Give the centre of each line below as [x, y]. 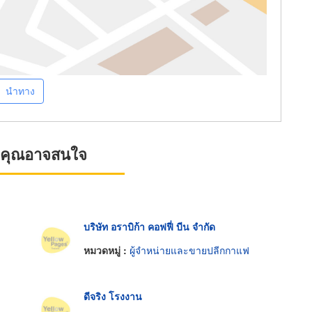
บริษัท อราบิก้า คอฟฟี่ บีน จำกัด [149, 227]
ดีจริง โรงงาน [112, 296]
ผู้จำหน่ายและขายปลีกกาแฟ [189, 250]
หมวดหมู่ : [106, 250]
